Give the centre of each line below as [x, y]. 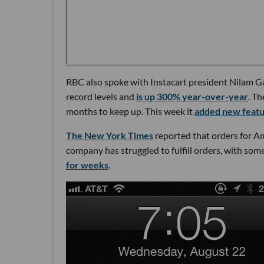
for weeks [87, 164]
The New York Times [110, 135]
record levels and [101, 96]
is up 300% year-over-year [192, 96]
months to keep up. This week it [130, 111]
